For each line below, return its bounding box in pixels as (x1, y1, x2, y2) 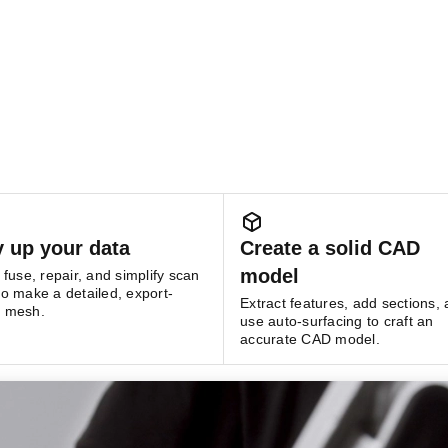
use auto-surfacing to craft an (240, 313, 434, 329)
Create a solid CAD (240, 237, 420, 259)
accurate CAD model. (240, 331, 380, 347)
